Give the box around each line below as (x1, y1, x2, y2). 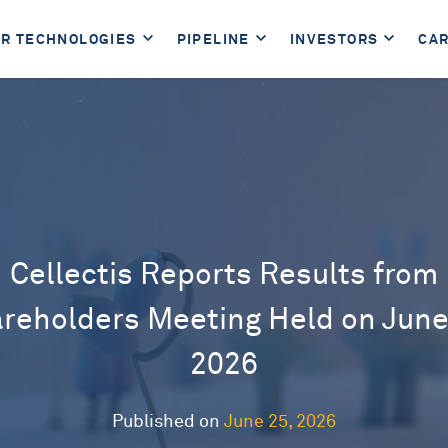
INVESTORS (289, 29, 379, 48)
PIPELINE (176, 29, 250, 48)
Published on (112, 410, 224, 433)
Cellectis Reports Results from (10, 256, 438, 293)
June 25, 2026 (224, 410, 336, 433)
